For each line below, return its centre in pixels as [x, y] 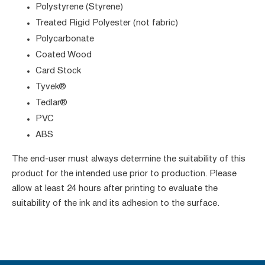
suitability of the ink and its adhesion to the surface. [116, 203]
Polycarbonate [65, 39]
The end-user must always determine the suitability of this [129, 159]
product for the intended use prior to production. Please [124, 174]
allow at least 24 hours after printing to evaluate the [115, 189]
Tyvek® [51, 87]
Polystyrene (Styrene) [79, 7]
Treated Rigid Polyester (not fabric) [107, 23]
